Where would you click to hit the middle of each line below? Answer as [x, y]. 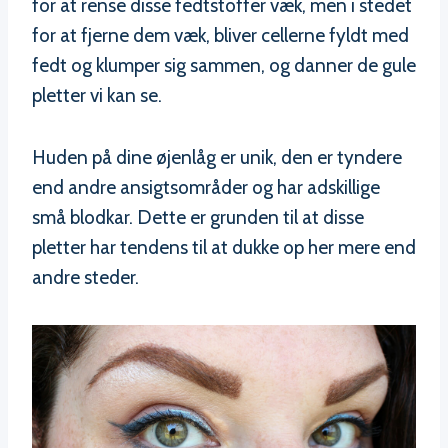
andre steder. [85, 277]
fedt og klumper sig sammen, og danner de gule [224, 65]
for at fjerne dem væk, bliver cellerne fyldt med [220, 35]
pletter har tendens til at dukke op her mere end [224, 247]
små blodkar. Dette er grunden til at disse [198, 217]
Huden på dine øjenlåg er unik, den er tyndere [217, 157]
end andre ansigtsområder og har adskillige [206, 187]
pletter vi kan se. [97, 95]
